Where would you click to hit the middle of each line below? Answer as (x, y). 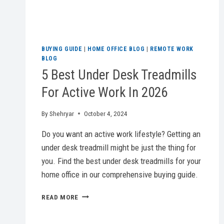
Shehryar (62, 113)
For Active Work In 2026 (104, 92)
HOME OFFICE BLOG (116, 49)
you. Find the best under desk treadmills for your (121, 161)
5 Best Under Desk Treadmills (119, 75)
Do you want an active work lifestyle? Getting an (121, 134)
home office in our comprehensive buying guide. (120, 174)
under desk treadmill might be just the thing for (119, 147)
